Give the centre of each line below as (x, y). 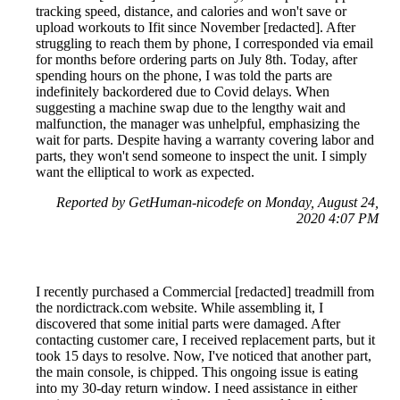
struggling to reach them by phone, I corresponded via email (204, 43)
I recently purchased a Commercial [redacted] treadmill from (205, 291)
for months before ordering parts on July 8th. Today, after (196, 59)
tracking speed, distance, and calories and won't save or (191, 11)
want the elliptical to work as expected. (145, 171)
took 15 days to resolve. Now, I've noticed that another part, (204, 355)
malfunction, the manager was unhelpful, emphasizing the (198, 123)
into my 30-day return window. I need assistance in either (196, 387)
